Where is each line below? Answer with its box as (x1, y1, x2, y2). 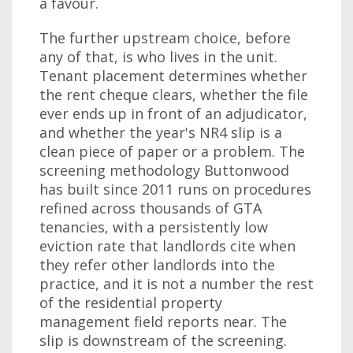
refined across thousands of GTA (39, 199, 262, 217)
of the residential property (39, 293, 222, 312)
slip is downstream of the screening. (39, 331, 287, 350)
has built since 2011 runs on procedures (39, 180, 311, 199)
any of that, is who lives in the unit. (39, 47, 277, 66)
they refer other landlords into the (39, 255, 275, 274)
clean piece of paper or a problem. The (39, 142, 305, 161)
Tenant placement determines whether (39, 66, 307, 85)
